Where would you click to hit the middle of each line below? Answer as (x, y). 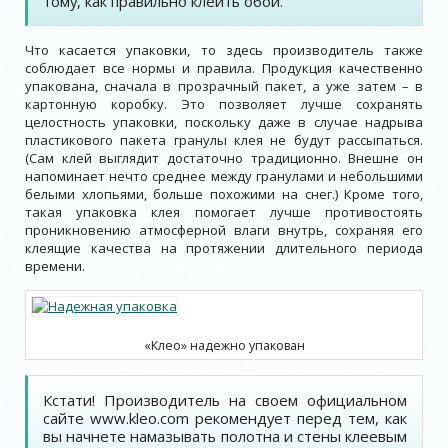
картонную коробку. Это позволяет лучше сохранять (224, 104)
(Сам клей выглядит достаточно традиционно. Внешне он (224, 158)
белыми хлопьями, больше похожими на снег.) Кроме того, (224, 194)
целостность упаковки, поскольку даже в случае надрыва (224, 122)
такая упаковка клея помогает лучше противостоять (224, 212)
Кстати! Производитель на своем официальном (225, 400)
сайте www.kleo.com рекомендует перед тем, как (225, 418)
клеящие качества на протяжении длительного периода (224, 248)
